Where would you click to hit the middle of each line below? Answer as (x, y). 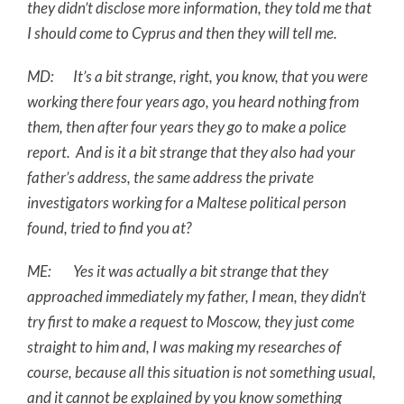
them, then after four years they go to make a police (187, 127)
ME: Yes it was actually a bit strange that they (178, 271)
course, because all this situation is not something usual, (202, 372)
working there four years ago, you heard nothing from (193, 101)
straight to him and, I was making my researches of (184, 347)
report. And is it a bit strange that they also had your (191, 152)
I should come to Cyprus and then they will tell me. (182, 33)
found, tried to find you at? (109, 228)
